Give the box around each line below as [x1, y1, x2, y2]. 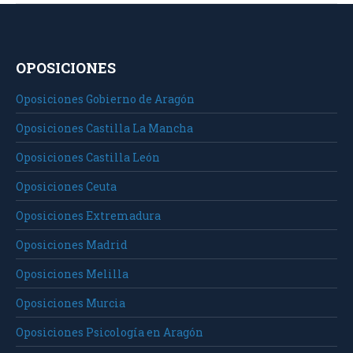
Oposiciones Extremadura [16, 208, 161, 224]
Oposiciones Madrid [16, 237, 128, 253]
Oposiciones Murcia [16, 295, 125, 311]
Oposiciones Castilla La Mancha [16, 121, 193, 136]
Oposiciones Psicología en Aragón [16, 325, 203, 340]
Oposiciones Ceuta [16, 179, 117, 195]
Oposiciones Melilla [16, 266, 128, 282]
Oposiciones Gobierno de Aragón [16, 91, 195, 107]
